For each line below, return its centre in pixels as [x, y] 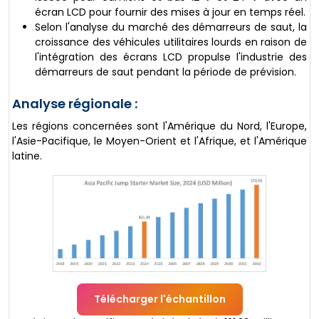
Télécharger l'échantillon [159, 299]
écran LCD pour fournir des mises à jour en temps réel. [170, 12]
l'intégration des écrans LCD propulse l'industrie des [171, 57]
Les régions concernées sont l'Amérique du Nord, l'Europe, [159, 126]
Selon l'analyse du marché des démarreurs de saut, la [171, 27]
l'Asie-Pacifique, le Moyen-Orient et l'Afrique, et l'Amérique [159, 141]
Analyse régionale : [75, 104]
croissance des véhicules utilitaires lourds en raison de [171, 42]
